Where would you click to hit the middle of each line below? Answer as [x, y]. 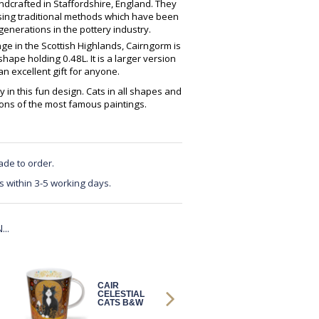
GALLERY [275, 303]
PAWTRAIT [277, 294]
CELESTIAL [121, 294]
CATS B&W [120, 303]
